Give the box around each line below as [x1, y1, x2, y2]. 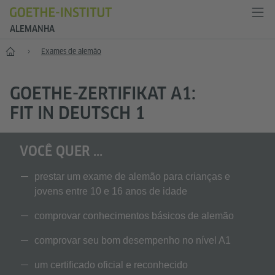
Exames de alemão [41, 47, 101, 56]
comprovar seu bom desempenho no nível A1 [34, 235, 231, 246]
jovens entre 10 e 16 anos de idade [34, 186, 187, 196]
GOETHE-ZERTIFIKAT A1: [10, 83, 196, 103]
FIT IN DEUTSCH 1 [10, 103, 145, 123]
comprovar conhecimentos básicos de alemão [34, 211, 234, 221]
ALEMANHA [10, 24, 55, 34]
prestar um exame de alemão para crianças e [34, 171, 230, 182]
